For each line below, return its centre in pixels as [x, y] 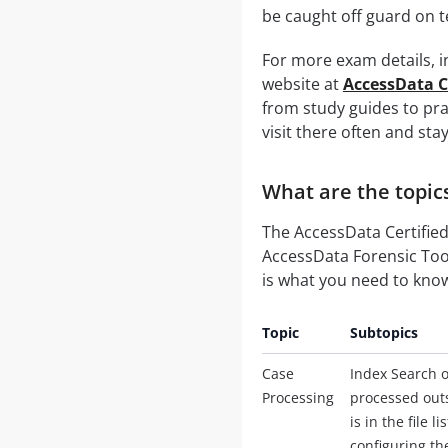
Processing [297, 397]
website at [302, 83]
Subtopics [383, 332]
